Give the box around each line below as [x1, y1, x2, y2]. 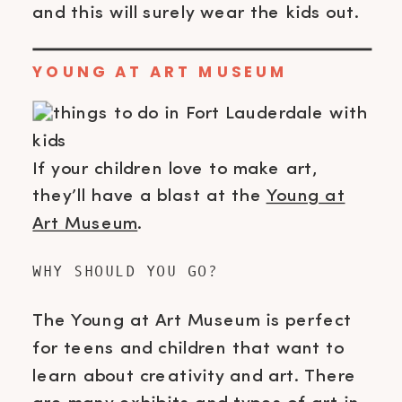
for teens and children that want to [32, 338, 345, 358]
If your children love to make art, [32, 159, 317, 179]
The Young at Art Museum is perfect [32, 310, 352, 330]
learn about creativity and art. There [32, 366, 357, 386]
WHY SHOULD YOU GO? [32, 262, 219, 280]
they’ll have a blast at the [32, 187, 267, 206]
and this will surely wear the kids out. [32, 3, 359, 22]
